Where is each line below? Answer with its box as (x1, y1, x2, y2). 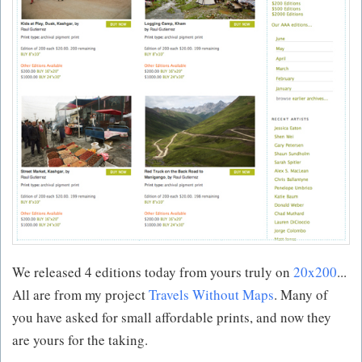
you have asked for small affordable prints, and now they (12, 308, 331, 326)
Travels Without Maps (149, 285, 274, 304)
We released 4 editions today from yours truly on (12, 263, 293, 281)
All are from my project (12, 285, 149, 304)
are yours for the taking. (12, 330, 148, 349)
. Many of (274, 285, 328, 304)
